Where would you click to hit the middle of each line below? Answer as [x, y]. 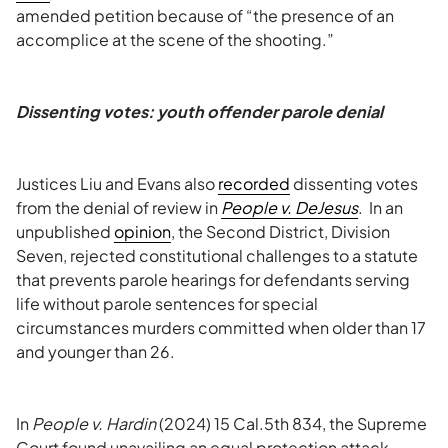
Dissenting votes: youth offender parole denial [199, 111]
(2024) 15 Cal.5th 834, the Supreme [291, 423]
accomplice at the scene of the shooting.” [175, 39]
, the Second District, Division [280, 231]
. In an [380, 207]
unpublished [65, 231]
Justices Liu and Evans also [117, 183]
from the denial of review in [118, 207]
